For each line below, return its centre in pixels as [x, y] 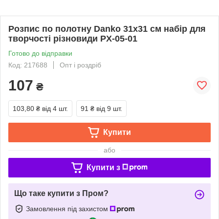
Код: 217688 [28, 65]
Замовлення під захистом [68, 208]
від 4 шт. [55, 109]
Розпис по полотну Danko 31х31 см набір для [107, 29]
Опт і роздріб [80, 65]
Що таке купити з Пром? [61, 193]
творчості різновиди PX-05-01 [73, 39]
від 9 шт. [109, 109]
